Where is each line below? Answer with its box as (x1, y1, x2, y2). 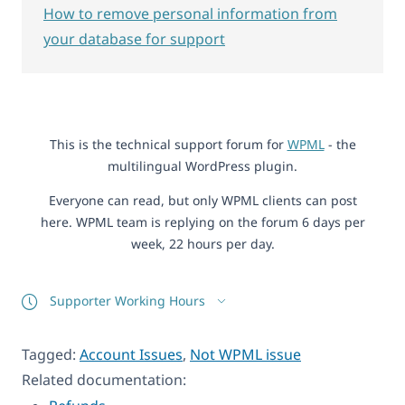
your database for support (43, 28, 225, 49)
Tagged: (22, 344, 80, 365)
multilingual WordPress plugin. (108, 156, 297, 174)
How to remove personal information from (43, 3, 337, 24)
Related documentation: (22, 370, 186, 391)
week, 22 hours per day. (130, 234, 275, 252)
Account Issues (80, 344, 183, 365)
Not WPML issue (190, 344, 301, 365)
